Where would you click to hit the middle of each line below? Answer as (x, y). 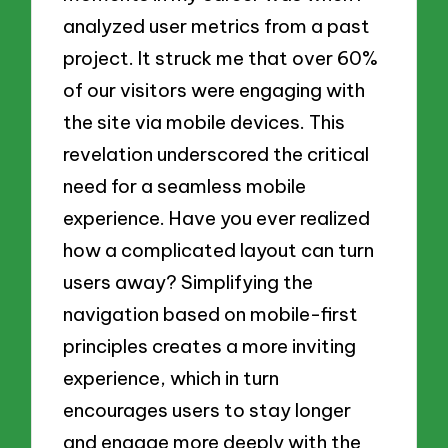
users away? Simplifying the (188, 281)
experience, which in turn (171, 377)
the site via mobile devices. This (204, 121)
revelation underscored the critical (216, 153)
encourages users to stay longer (207, 409)
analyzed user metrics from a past (217, 25)
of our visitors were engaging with (214, 89)
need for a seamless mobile (185, 185)
